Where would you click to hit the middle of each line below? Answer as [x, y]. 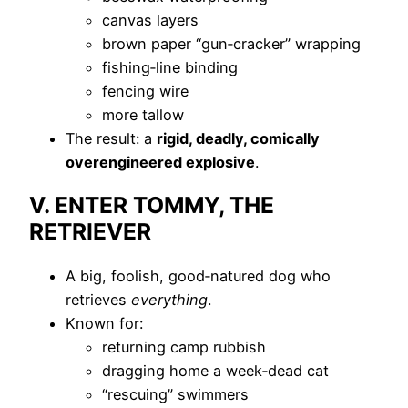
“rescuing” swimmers [175, 394]
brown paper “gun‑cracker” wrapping [231, 43]
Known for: [104, 323]
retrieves [98, 299]
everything [169, 299]
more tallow [143, 114]
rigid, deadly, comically [238, 138]
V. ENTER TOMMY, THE [152, 205]
